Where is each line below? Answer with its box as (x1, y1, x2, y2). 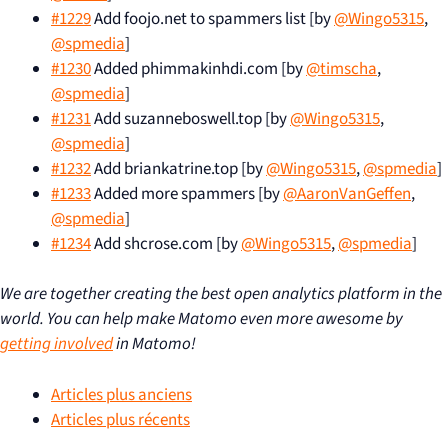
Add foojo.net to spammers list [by (91, 6, 334, 31)
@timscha (306, 56, 377, 81)
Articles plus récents (51, 407, 190, 432)
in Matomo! (113, 332, 196, 357)
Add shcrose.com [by (91, 231, 241, 256)
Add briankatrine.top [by (91, 156, 266, 181)
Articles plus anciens (51, 382, 192, 407)
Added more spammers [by (91, 181, 283, 206)
